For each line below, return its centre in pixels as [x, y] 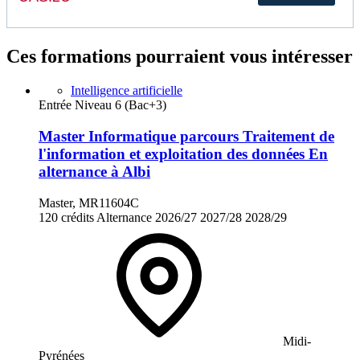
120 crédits [66, 217]
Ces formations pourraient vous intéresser [180, 57]
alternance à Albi [94, 172]
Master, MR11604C [89, 202]
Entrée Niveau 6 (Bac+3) [102, 105]
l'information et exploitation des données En [183, 154]
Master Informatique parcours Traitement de [186, 137]
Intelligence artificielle [127, 91]
